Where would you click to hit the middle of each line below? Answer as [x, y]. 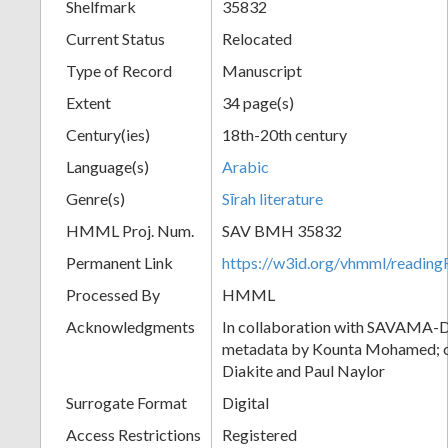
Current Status [115, 38]
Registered [259, 434]
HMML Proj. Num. [130, 230]
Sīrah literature [272, 198]
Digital [245, 402]
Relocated [257, 38]
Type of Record [119, 70]
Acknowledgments [130, 326]
